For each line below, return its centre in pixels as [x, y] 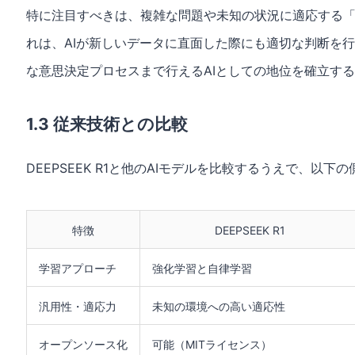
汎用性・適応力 [78, 306]
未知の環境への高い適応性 [219, 306]
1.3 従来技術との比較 [107, 124]
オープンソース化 [83, 344]
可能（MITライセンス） [212, 344]
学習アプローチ [78, 268]
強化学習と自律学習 [202, 268]
